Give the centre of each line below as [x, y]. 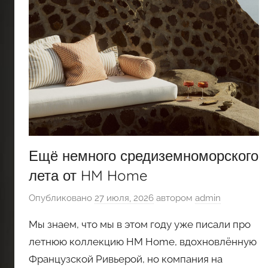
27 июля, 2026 [124, 198]
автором [174, 198]
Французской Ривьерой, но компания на [126, 259]
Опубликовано [62, 198]
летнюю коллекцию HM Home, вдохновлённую [143, 241]
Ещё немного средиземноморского [144, 156]
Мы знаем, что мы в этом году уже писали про [140, 224]
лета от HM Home [88, 176]
